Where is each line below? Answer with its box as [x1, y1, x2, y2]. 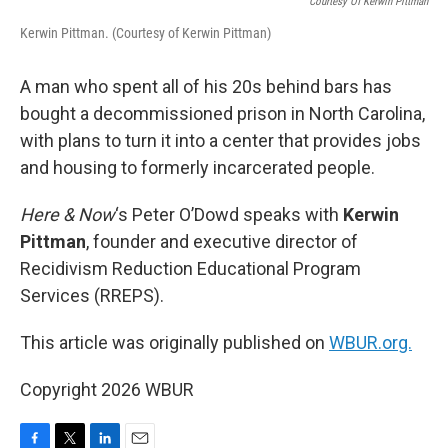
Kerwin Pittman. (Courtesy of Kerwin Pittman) [20, 24, 271, 41]
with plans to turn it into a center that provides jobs [20, 129, 421, 151]
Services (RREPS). [20, 284, 164, 306]
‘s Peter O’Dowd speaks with [115, 203, 339, 225]
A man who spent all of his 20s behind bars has [20, 75, 392, 97]
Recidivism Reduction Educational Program [20, 257, 361, 279]
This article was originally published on [20, 331, 329, 353]
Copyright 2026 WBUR [20, 378, 194, 400]
